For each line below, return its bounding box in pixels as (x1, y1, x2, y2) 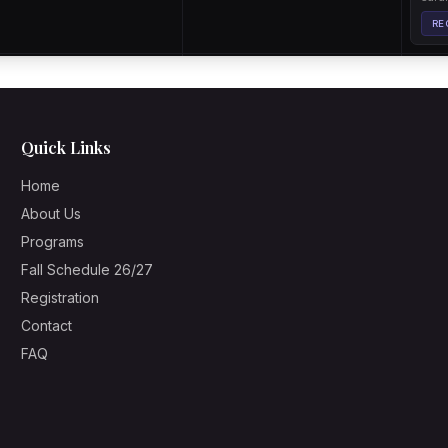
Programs (21, 233, 85, 250)
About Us (21, 205, 82, 222)
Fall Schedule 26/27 (21, 261, 154, 278)
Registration (21, 289, 100, 306)
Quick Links (21, 137, 112, 158)
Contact (21, 317, 73, 334)
